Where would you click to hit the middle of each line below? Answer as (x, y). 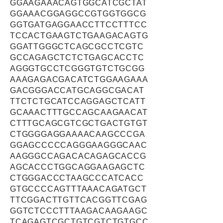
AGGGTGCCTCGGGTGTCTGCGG (77, 68)
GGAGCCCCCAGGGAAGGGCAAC (79, 145)
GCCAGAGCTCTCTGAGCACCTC (77, 57)
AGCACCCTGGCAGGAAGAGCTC (78, 167)
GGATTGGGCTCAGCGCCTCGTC (77, 47)
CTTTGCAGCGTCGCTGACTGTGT (79, 123)
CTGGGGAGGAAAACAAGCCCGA (78, 134)
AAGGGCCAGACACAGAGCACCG (78, 156)
